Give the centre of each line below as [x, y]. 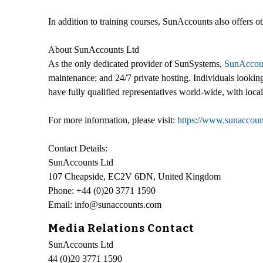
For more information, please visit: [113, 120]
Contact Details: [78, 148]
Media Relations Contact [121, 228]
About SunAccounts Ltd [94, 49]
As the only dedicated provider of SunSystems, [136, 63]
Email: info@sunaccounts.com [105, 204]
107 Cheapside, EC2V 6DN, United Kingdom [134, 176]
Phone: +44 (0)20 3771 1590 [102, 190]
